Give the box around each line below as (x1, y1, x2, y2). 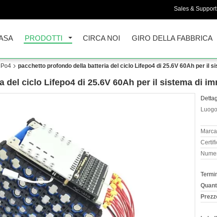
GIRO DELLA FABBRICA (132, 34, 213, 42)
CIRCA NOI (83, 34, 120, 42)
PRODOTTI (25, 34, 62, 42)
